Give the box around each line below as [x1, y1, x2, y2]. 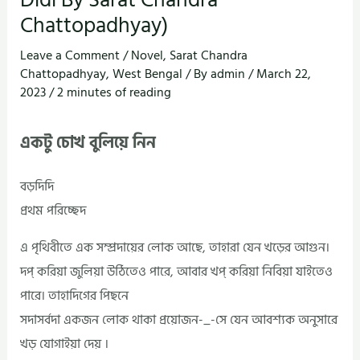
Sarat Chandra [170, 45, 248, 67]
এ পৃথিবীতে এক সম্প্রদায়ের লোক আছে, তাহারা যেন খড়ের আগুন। [20, 237, 330, 259]
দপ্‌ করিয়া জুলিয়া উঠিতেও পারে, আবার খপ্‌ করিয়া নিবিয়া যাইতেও [20, 261, 333, 283]
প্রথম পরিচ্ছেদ [20, 199, 87, 221]
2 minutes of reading [57, 82, 172, 104]
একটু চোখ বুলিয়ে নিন [20, 129, 157, 156]
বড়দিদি [20, 175, 55, 197]
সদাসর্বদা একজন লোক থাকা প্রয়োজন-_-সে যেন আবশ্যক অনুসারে [20, 309, 338, 331]
